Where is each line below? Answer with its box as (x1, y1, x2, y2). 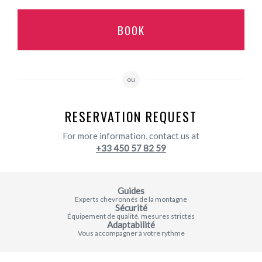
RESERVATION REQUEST (65, 106, 197, 126)
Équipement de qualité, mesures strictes (67, 211, 195, 220)
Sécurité (115, 202, 147, 213)
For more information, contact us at (63, 130, 199, 141)
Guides (118, 185, 144, 196)
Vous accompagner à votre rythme (77, 228, 185, 237)
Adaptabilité (107, 219, 155, 230)
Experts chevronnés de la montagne (75, 194, 187, 204)
